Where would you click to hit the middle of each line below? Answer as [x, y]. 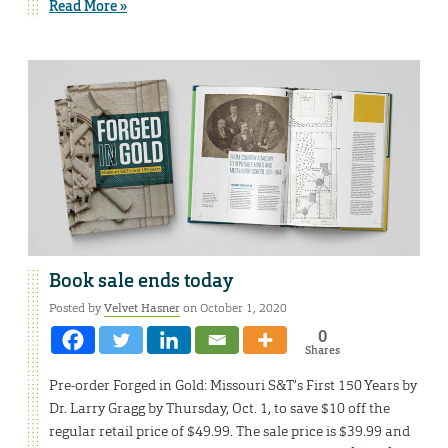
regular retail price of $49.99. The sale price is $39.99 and [229, 431]
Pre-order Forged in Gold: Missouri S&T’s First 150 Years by [233, 385]
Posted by [76, 308]
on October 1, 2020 [233, 308]
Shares [322, 350]
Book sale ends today [141, 281]
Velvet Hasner [142, 308]
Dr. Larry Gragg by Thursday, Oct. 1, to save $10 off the [219, 408]
